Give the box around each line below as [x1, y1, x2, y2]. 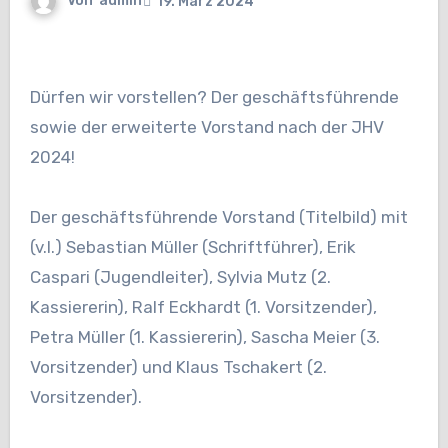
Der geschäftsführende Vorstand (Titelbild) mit [29, 207, 408, 228]
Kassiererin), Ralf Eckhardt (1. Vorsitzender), [29, 297, 377, 318]
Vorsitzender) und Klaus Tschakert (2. [29, 357, 327, 378]
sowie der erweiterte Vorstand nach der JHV [29, 117, 384, 138]
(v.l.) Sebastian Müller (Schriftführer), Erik [29, 237, 356, 258]
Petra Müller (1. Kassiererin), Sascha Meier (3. [29, 327, 380, 348]
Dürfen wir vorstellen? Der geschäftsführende [29, 87, 41, 108]
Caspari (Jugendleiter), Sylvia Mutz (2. [29, 267, 331, 288]
